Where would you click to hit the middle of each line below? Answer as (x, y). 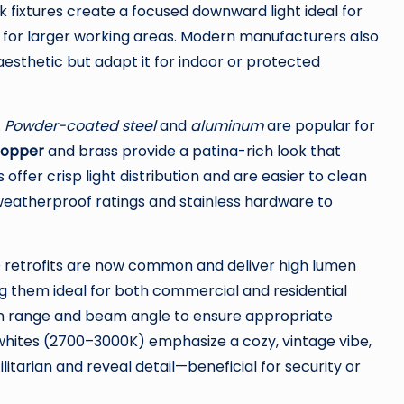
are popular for (319, 126)
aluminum (227, 126)
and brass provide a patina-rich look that (193, 151)
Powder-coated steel (80, 126)
